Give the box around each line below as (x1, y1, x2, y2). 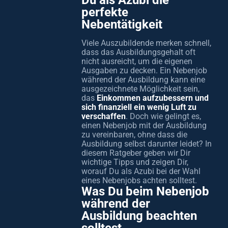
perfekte (81, 5, 128, 19)
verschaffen (81, 111, 126, 121)
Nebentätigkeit (81, 17, 162, 32)
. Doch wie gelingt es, (126, 111, 201, 121)
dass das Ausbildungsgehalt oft (81, 47, 195, 57)
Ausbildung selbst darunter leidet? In (81, 139, 212, 149)
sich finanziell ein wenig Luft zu (81, 102, 196, 112)
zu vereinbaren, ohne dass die (81, 130, 187, 139)
